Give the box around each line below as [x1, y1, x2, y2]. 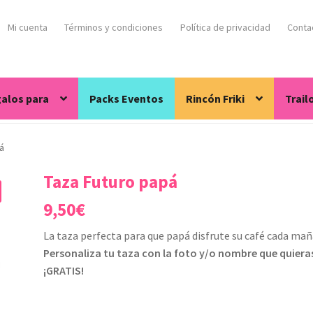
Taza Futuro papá [43, 170, 178, 194]
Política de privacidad [180, 20, 270, 34]
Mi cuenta [7, 20, 48, 34]
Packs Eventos [89, 91, 164, 105]
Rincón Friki [186, 91, 245, 105]
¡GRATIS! [43, 263, 85, 278]
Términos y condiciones [64, 20, 163, 34]
